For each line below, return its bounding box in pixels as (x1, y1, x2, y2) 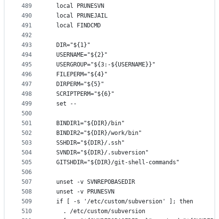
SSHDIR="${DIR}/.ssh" (49, 139, 125, 147)
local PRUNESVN (49, 2, 104, 10)
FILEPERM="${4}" (49, 71, 108, 78)
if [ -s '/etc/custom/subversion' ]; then (49, 198, 193, 205)
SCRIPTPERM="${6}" (49, 90, 114, 98)
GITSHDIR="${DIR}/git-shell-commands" (49, 159, 179, 166)
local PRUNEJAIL (49, 12, 108, 20)
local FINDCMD (49, 22, 101, 29)
